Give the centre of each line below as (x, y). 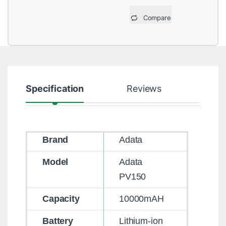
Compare (157, 18)
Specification (55, 89)
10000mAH (141, 199)
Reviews (144, 89)
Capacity (61, 199)
